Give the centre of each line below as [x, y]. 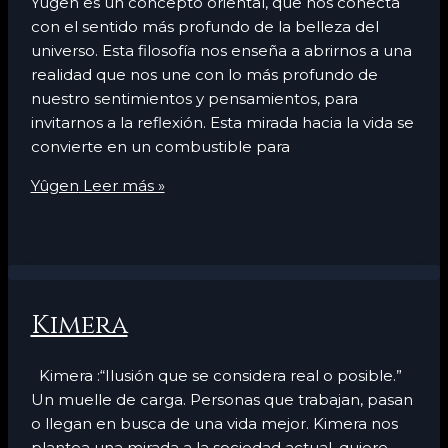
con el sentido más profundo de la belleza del [204, 26]
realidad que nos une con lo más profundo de [204, 74]
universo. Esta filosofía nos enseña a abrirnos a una [221, 50]
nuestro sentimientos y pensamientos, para [194, 98]
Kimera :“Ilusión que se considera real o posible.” [216, 375]
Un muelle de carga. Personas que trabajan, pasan [221, 399]
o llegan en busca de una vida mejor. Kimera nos [214, 423]
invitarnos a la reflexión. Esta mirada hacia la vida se [222, 122]
